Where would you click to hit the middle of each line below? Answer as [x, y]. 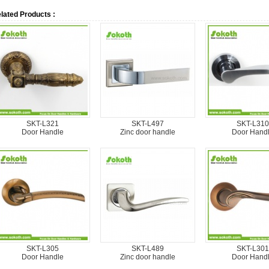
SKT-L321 [42, 124]
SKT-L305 [42, 249]
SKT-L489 [147, 249]
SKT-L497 [147, 124]
